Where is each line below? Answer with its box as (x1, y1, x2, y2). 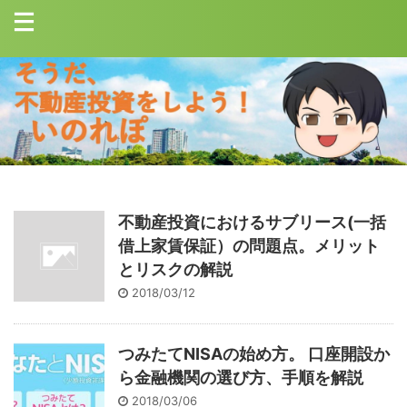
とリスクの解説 (118, 259, 233, 279)
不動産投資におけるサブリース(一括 (118, 212, 386, 232)
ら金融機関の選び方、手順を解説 (118, 367, 363, 387)
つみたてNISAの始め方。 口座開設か (118, 343, 390, 363)
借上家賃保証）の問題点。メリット (118, 235, 380, 255)
